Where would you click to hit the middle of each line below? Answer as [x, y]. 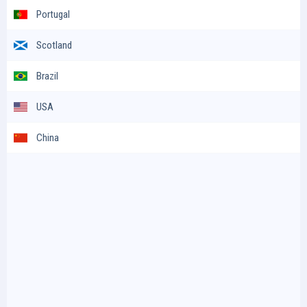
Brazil [47, 76]
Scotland [54, 45]
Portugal [53, 14]
